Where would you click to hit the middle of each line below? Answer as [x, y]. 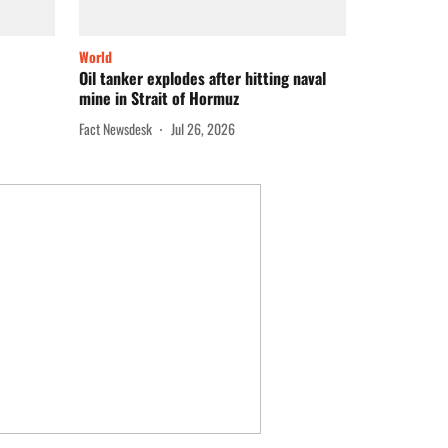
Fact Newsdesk [115, 128]
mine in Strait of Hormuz [159, 98]
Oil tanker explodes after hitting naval [202, 78]
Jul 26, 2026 [203, 128]
